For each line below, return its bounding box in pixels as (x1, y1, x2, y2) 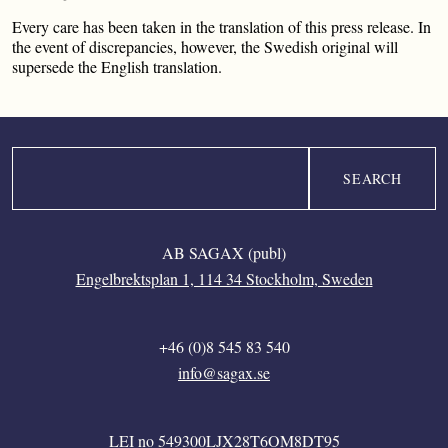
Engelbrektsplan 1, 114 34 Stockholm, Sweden (75, 268, 373, 289)
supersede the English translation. (12, 56, 222, 77)
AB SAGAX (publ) (162, 242, 286, 263)
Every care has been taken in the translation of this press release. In (12, 16, 431, 37)
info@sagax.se (178, 362, 270, 383)
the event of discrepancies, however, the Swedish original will (12, 36, 398, 57)
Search (11, 147, 54, 168)
